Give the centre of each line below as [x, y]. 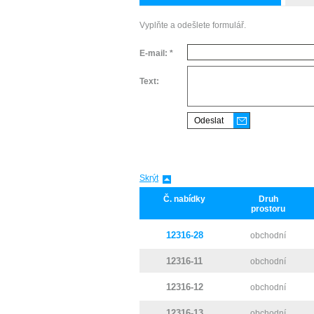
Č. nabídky [184, 199]
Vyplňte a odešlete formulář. [193, 25]
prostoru [268, 209]
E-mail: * [156, 53]
